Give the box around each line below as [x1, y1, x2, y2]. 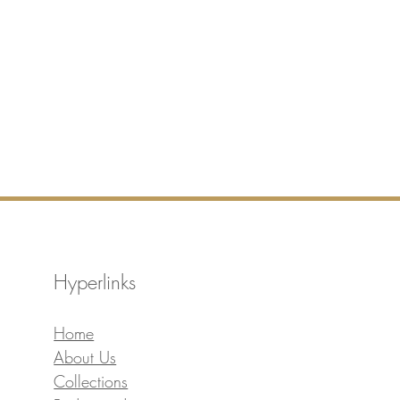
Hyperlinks [54, 269, 137, 296]
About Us [54, 346, 117, 369]
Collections [54, 371, 129, 393]
